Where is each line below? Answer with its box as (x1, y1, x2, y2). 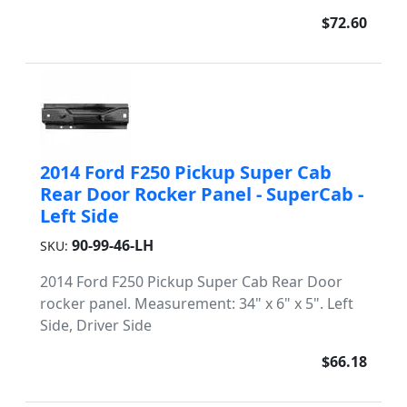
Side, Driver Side (40, 315, 152, 335)
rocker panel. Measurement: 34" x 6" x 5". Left (40, 293, 353, 313)
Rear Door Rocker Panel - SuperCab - (40, 182, 363, 206)
